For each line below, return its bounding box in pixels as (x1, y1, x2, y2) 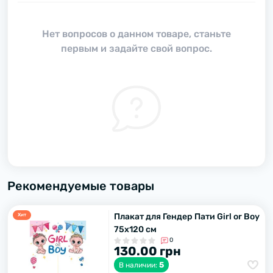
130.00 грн (114, 244, 181, 258)
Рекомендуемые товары (7, 179, 154, 193)
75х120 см (114, 224, 157, 235)
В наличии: (119, 261, 159, 269)
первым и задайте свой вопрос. (61, 43, 212, 54)
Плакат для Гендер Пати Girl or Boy (114, 211, 260, 222)
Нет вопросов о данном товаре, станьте (42, 28, 231, 40)
